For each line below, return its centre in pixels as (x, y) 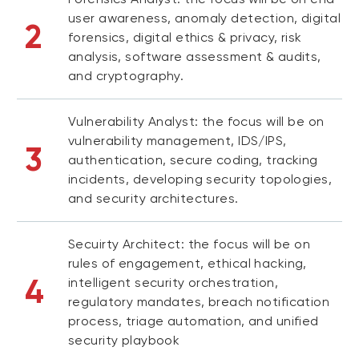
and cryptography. (126, 76)
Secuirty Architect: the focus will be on (190, 244)
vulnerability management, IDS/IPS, (177, 141)
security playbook (124, 340)
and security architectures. (153, 198)
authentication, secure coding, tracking (193, 160)
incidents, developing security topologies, (200, 179)
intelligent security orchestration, (173, 282)
